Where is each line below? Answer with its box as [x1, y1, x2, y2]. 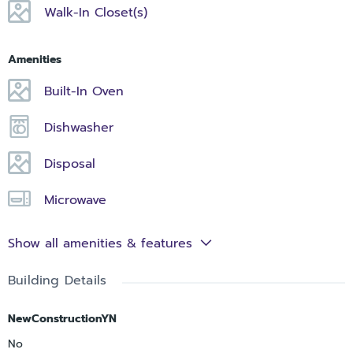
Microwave [44, 191, 107, 210]
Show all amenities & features [8, 234, 192, 254]
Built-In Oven [44, 82, 124, 102]
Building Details [8, 271, 107, 291]
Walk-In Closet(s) [44, 3, 148, 23]
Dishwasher [44, 118, 114, 138]
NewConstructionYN [8, 310, 117, 328]
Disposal [44, 154, 96, 174]
